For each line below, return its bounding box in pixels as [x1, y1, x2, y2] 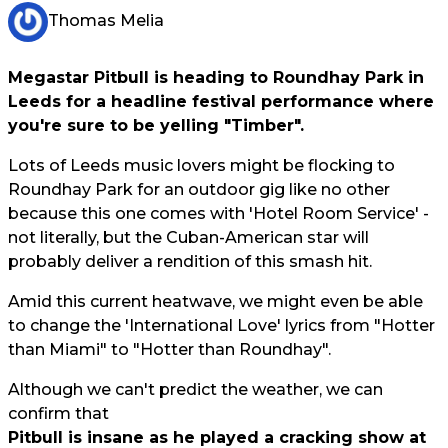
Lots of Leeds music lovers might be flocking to [8, 156, 395, 175]
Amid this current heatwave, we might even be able [8, 292, 423, 311]
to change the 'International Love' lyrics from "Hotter [8, 316, 435, 335]
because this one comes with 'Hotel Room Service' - [8, 204, 429, 223]
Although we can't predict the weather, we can [8, 380, 383, 399]
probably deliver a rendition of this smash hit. [8, 252, 372, 271]
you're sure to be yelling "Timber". [8, 116, 304, 135]
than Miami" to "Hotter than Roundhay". [8, 340, 331, 359]
